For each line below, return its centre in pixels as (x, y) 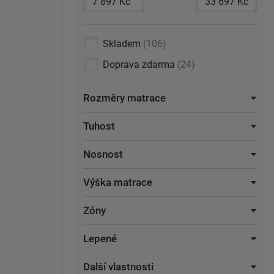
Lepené (100, 239)
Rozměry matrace (124, 98)
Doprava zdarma (140, 65)
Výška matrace (118, 182)
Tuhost (99, 126)
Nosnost (103, 154)
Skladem (123, 44)
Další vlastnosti (118, 267)
